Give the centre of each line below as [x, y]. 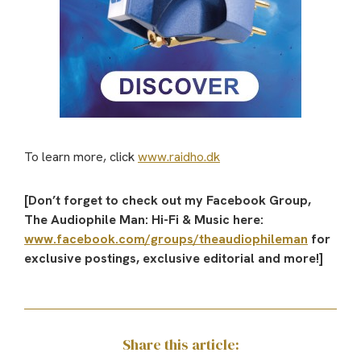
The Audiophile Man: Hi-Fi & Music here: [145, 219]
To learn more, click [81, 156]
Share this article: [180, 344]
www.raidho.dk [179, 156]
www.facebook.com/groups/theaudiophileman [166, 239]
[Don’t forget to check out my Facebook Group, [168, 200]
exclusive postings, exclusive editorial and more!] [174, 258]
